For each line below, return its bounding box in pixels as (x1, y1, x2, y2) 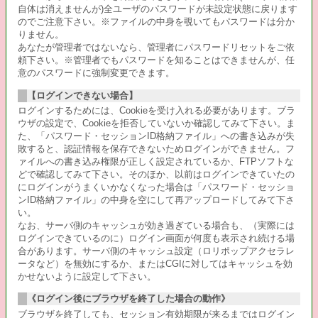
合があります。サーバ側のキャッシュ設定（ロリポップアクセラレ (18, 245, 295, 256)
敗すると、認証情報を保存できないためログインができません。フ (18, 143, 295, 154)
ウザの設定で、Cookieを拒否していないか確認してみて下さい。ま (18, 117, 295, 128)
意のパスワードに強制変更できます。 (18, 67, 175, 79)
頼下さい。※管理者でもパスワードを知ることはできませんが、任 (18, 55, 295, 66)
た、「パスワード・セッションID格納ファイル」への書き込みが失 (18, 130, 295, 141)
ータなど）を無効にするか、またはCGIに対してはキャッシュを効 (18, 258, 292, 269)
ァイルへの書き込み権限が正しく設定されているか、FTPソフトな (18, 155, 294, 167)
